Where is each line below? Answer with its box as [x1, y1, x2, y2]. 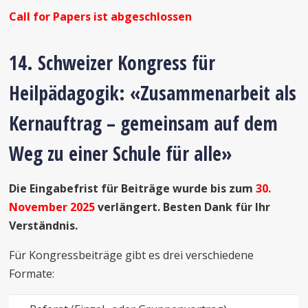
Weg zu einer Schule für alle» [9, 140, 238, 166]
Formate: [9, 266, 58, 281]
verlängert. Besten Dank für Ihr [95, 199, 271, 214]
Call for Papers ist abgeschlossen [9, 9, 192, 24]
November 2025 [9, 199, 96, 214]
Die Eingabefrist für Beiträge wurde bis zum [9, 181, 256, 196]
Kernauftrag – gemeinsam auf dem [9, 110, 278, 136]
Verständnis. [9, 218, 78, 233]
